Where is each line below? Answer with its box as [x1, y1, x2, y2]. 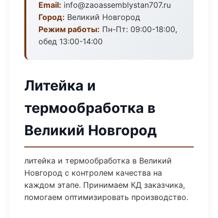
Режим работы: [38, 24, 100, 34]
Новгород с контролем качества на [24, 168, 162, 178]
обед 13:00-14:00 [38, 36, 103, 46]
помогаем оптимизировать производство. [24, 192, 188, 202]
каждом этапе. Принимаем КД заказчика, [24, 180, 185, 190]
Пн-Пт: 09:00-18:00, [100, 24, 177, 34]
